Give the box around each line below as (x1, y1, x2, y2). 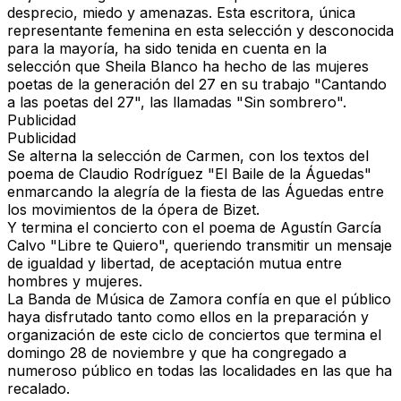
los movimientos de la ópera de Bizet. (7, 200, 260, 219)
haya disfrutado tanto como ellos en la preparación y (7, 308, 369, 327)
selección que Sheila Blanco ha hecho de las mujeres (7, 57, 369, 76)
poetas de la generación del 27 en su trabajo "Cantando (7, 75, 387, 94)
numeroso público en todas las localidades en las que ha (7, 362, 392, 380)
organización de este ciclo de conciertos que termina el (7, 326, 381, 345)
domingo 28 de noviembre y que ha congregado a (7, 344, 346, 363)
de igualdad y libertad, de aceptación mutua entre (7, 254, 342, 273)
